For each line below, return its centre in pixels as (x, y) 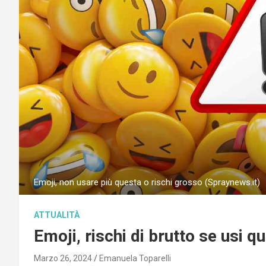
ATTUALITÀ (57, 215)
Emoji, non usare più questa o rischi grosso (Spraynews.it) (147, 182)
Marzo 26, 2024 (63, 258)
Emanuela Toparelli (135, 258)
